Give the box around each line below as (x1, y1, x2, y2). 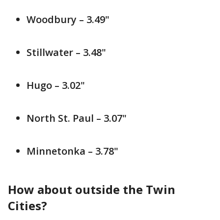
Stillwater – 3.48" (27, 46, 106, 59)
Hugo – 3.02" (27, 79, 85, 92)
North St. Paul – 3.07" (27, 111, 127, 125)
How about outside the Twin (8, 181, 175, 198)
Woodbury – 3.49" (27, 13, 110, 27)
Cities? (8, 197, 47, 214)
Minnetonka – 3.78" (27, 144, 118, 158)
